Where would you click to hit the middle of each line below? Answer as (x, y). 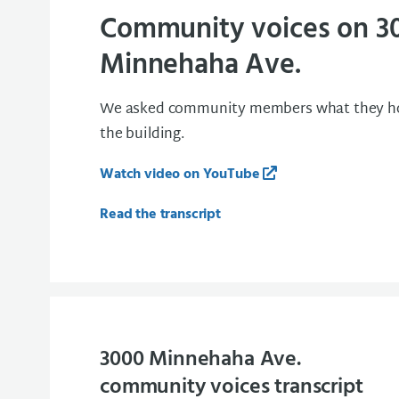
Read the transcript (160, 215)
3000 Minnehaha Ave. (200, 359)
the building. (144, 135)
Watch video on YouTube (180, 175)
